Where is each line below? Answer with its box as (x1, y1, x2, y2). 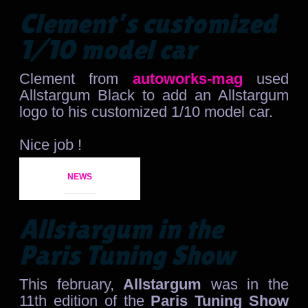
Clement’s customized (19, 7, 278, 39)
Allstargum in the (19, 212, 223, 245)
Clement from (19, 69, 119, 87)
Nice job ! (19, 135, 82, 153)
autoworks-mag (118, 69, 243, 87)
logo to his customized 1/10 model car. (19, 102, 274, 120)
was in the (210, 275, 289, 293)
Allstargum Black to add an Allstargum (19, 86, 289, 104)
